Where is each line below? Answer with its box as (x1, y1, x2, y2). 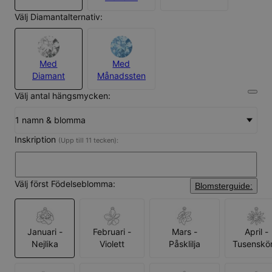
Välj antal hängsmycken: (15, 90, 110, 101)
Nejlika (31, 238, 58, 249)
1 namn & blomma (15, 114, 86, 125)
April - (244, 226, 268, 237)
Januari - (27, 226, 63, 237)
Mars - (172, 226, 197, 237)
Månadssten (97, 70, 146, 81)
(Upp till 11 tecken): (58, 135, 118, 144)
